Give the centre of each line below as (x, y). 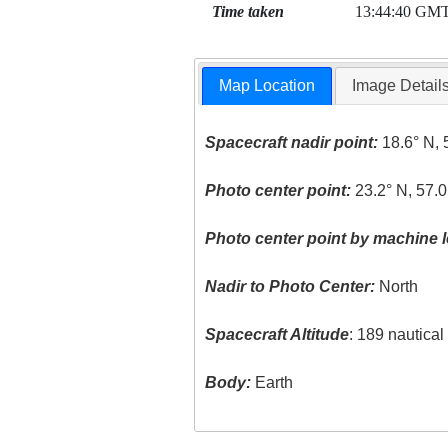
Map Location (267, 86)
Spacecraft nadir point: (292, 143)
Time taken (247, 11)
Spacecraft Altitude (277, 335)
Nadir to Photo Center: (290, 287)
